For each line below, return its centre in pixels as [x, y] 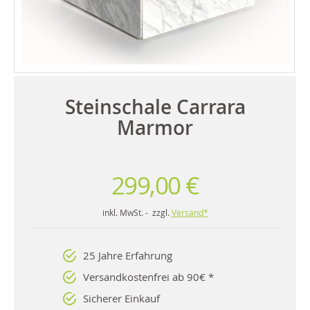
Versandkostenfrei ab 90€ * [148, 276]
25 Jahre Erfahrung [128, 255]
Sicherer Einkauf [121, 298]
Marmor [155, 127]
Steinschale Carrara [155, 107]
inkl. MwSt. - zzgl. [137, 212]
